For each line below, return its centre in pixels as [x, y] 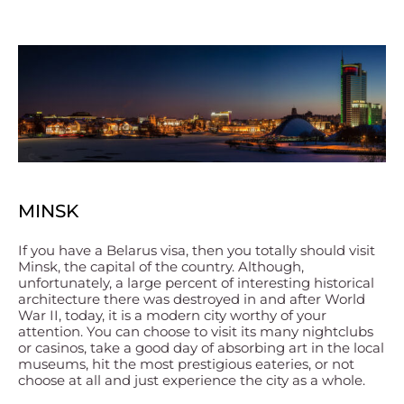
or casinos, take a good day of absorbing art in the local [201, 347]
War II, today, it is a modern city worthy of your [172, 315]
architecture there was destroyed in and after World [192, 298]
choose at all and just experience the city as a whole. [192, 380]
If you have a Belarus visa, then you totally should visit [197, 250]
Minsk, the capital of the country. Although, [161, 266]
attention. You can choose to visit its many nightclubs [196, 331]
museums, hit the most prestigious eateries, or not [186, 363]
